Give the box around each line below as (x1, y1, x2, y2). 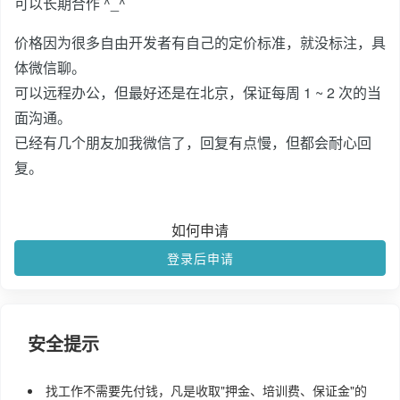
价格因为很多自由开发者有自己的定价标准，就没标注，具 (14, 32, 386, 53)
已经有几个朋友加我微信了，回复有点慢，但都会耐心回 (14, 132, 371, 153)
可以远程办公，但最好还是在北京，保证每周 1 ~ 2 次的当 (14, 82, 381, 103)
